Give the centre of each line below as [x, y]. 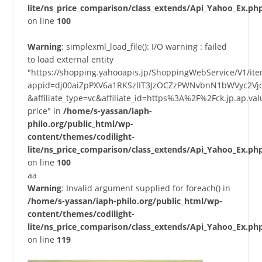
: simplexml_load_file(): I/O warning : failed [144, 46]
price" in [45, 111]
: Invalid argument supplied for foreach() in [146, 188]
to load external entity [70, 59]
